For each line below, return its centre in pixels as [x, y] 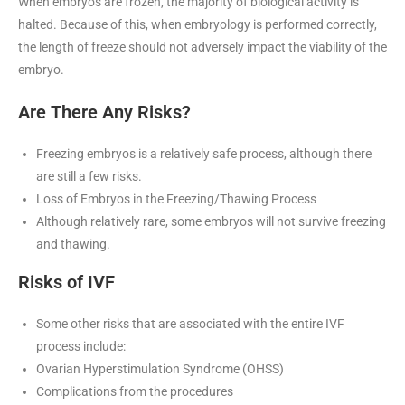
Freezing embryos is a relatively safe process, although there [204, 153]
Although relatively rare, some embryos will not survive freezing [211, 221]
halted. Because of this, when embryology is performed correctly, [198, 24]
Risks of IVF [66, 282]
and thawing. [73, 244]
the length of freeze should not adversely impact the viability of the [202, 47]
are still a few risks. [89, 176]
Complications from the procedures [135, 391]
